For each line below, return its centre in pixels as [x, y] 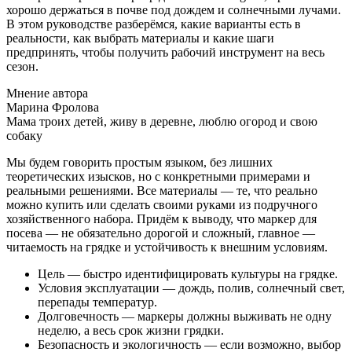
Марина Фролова [53, 107]
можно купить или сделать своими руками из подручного [162, 204]
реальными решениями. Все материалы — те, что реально [162, 190]
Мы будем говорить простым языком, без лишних [139, 162]
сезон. [22, 66]
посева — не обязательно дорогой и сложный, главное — [161, 233]
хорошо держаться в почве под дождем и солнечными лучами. [174, 9]
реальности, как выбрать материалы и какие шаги [140, 38]
